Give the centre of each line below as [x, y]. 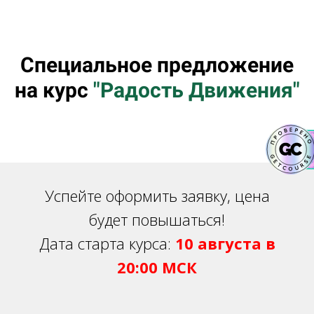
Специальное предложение [157, 65]
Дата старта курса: [107, 243]
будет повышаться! [157, 219]
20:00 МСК [157, 267]
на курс [54, 90]
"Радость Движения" [196, 90]
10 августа [218, 243]
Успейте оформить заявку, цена [157, 196]
